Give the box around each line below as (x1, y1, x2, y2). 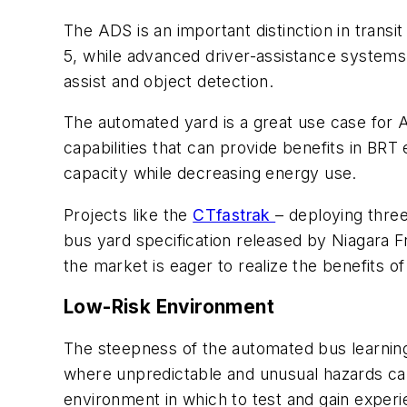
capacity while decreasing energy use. (64, 164, 357, 184)
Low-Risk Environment (64, 295, 274, 319)
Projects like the (64, 204, 194, 224)
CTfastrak (193, 204, 276, 224)
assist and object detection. (64, 71, 274, 91)
